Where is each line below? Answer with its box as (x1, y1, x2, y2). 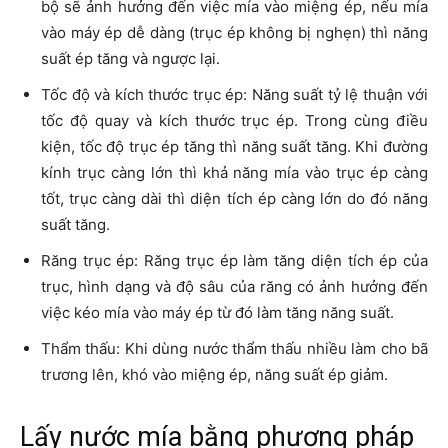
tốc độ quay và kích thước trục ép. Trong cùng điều (41, 111, 428, 131)
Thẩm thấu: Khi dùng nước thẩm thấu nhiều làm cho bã (41, 339, 428, 359)
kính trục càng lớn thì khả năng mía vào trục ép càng (41, 163, 428, 183)
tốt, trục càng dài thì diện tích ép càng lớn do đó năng (41, 189, 428, 209)
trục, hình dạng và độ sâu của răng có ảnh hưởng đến (41, 277, 428, 297)
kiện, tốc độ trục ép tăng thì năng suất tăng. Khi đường (41, 137, 428, 157)
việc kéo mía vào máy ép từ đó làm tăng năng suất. (41, 303, 394, 323)
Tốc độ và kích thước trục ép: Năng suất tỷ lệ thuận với (41, 85, 428, 105)
